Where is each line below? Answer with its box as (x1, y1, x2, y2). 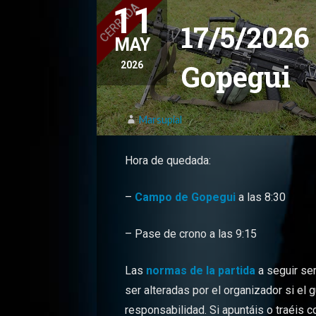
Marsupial (139, 114, 183, 126)
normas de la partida (146, 264, 256, 278)
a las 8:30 (236, 190, 286, 205)
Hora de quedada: (125, 154, 212, 168)
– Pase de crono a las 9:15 (125, 227, 257, 241)
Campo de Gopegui (135, 190, 236, 205)
